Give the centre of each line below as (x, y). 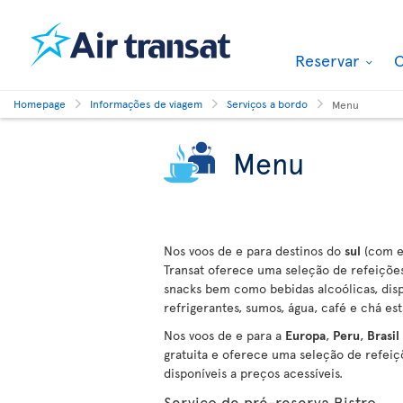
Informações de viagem (146, 103)
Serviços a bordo (267, 103)
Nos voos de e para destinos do (254, 251)
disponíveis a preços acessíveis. (253, 373)
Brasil (383, 335)
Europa (305, 335)
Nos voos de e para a (224, 335)
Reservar (329, 60)
